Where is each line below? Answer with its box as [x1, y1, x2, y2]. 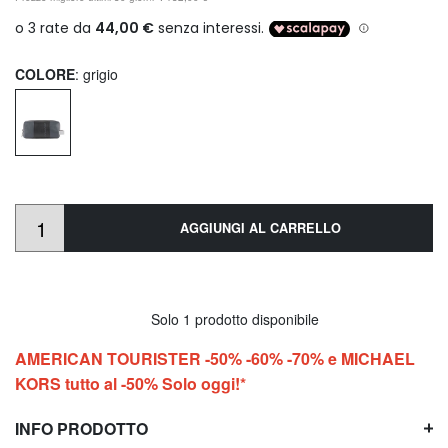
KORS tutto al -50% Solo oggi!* [15, 371, 246, 395]
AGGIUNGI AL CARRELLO [180, 218, 341, 237]
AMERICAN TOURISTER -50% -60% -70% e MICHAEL [15, 346, 415, 370]
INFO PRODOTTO [15, 416, 148, 440]
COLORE [15, 64, 75, 85]
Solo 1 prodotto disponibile [146, 308, 319, 329]
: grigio [75, 64, 118, 85]
